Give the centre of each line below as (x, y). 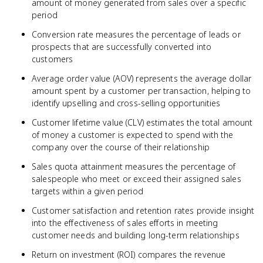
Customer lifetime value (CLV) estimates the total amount (142, 122)
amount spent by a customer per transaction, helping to (141, 91)
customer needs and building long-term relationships (136, 235)
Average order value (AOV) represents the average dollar (142, 78)
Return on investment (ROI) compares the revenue (129, 254)
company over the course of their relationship (121, 147)
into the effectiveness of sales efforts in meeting (125, 223)
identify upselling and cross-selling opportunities (126, 103)
